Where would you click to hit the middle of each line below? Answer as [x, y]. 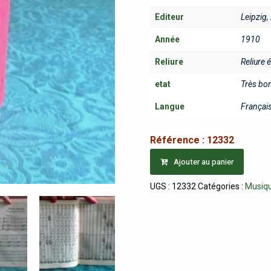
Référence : [179, 140]
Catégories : [222, 186]
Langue [170, 106]
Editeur [170, 17]
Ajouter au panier [204, 162]
